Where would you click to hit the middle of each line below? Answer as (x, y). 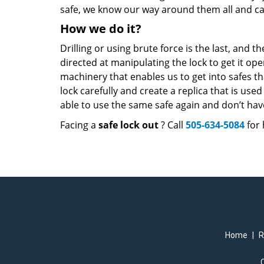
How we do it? (101, 29)
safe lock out (128, 125)
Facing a (79, 125)
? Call (172, 125)
